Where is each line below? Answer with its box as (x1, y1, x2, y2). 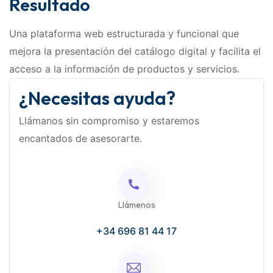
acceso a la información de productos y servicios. (9, 63, 239, 76)
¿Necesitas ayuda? (19, 87, 175, 110)
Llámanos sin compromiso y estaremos (19, 115, 199, 127)
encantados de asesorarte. (19, 132, 142, 145)
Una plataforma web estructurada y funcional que (9, 27, 239, 40)
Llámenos (118, 199, 155, 211)
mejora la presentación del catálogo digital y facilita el (9, 45, 261, 58)
